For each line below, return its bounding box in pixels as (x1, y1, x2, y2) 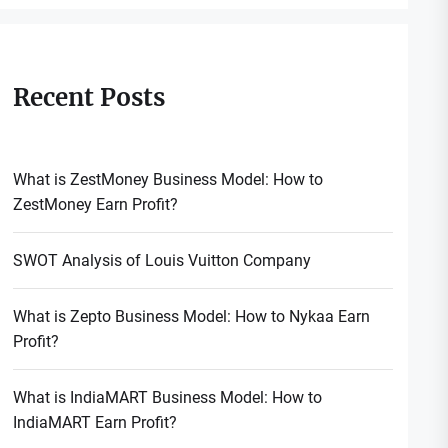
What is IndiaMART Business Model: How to (13, 387, 323, 407)
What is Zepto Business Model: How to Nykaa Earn (13, 306, 371, 326)
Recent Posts (13, 81, 166, 113)
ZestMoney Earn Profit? (13, 194, 179, 214)
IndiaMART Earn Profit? (13, 412, 178, 432)
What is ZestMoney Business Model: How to (13, 169, 324, 189)
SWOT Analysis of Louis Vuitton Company (13, 250, 312, 270)
